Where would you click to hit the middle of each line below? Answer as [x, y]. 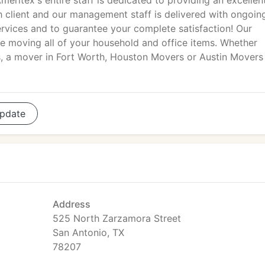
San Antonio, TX [88, 232]
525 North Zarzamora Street [117, 218]
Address [72, 204]
